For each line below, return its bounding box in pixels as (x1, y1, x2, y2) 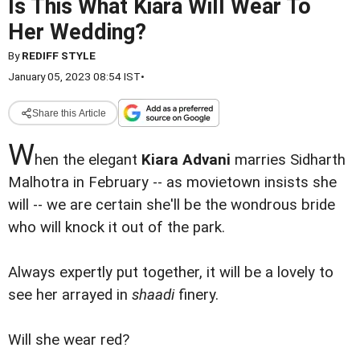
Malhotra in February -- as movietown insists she (8, 174, 337, 191)
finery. (174, 286, 219, 305)
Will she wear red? (8, 331, 129, 350)
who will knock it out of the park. (8, 219, 225, 236)
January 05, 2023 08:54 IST (8, 70, 141, 83)
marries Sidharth (231, 151, 346, 169)
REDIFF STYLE (22, 49, 96, 62)
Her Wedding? (8, 19, 146, 45)
